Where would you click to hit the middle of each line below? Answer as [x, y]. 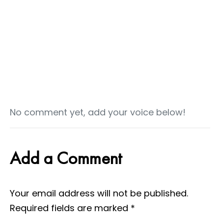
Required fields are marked [70, 208]
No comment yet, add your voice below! [98, 112]
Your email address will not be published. [99, 193]
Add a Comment [66, 158]
